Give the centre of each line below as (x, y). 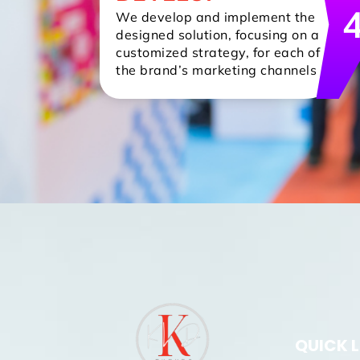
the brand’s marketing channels (216, 70)
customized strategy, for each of (218, 53)
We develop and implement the (215, 17)
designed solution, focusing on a (217, 35)
